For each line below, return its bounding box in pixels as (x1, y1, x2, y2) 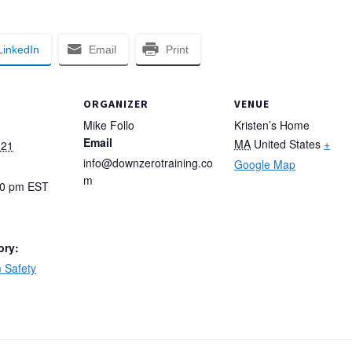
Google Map (234, 156, 295, 173)
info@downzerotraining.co (83, 155, 213, 171)
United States (254, 136, 321, 152)
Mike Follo (83, 117, 134, 134)
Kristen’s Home (234, 117, 310, 134)
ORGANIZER (83, 97, 148, 112)
